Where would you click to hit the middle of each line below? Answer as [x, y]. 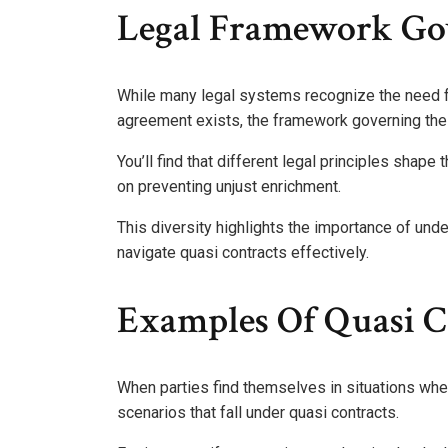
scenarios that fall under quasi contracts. [258, 413]
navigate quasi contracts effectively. [243, 253]
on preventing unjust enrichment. [229, 187]
